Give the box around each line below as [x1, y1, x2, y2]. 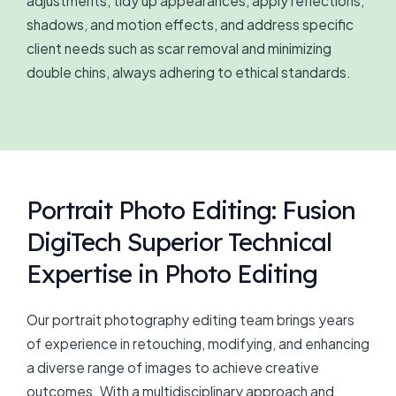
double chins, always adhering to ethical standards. [27, 64, 351, 81]
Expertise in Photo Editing [27, 257, 317, 289]
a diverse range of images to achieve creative [27, 358, 319, 376]
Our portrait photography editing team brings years [27, 310, 354, 328]
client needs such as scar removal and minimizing [27, 40, 331, 57]
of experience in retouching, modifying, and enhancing [27, 334, 369, 352]
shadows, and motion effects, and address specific [27, 16, 354, 34]
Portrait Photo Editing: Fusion [27, 194, 355, 225]
